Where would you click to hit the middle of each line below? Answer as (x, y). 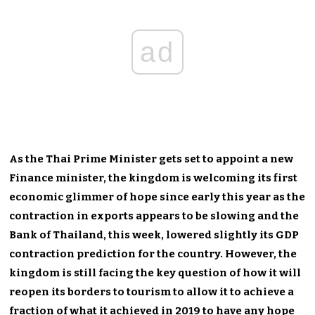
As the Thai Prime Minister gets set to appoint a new (152, 159)
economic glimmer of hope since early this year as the (157, 197)
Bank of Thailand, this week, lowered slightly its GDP (154, 234)
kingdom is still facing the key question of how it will (155, 272)
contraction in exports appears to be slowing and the (154, 216)
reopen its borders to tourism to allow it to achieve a (152, 291)
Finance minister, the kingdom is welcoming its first (154, 178)
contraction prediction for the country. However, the (153, 253)
